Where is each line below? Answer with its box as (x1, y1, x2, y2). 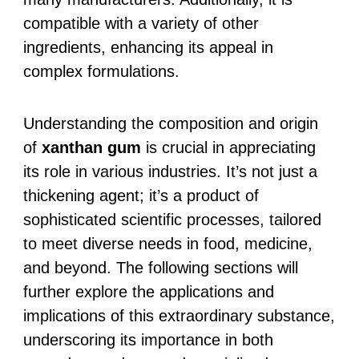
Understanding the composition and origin (22, 114, 318, 132)
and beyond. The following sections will (22, 258, 298, 276)
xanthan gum (41, 138, 141, 156)
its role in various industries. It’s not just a (22, 162, 317, 180)
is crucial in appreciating (140, 138, 316, 156)
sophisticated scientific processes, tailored (22, 210, 321, 228)
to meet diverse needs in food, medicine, (22, 234, 313, 252)
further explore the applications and (22, 282, 274, 301)
